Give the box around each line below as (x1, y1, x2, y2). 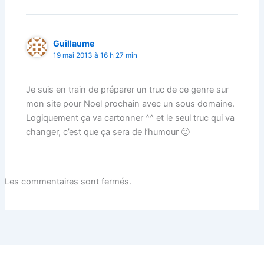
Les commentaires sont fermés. (4, 176, 131, 187)
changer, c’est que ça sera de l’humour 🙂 (26, 127, 190, 138)
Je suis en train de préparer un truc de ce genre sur (26, 84, 229, 95)
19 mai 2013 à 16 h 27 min (53, 51, 138, 60)
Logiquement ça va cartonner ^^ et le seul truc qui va (26, 113, 235, 124)
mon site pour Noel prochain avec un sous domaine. (26, 98, 235, 110)
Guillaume (53, 38, 95, 48)
